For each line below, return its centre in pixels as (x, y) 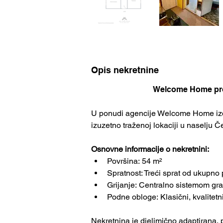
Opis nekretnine (125, 70)
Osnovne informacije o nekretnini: (150, 149)
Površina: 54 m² (134, 161)
